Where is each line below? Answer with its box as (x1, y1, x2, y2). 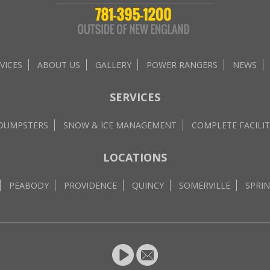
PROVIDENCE (64, 180, 117, 191)
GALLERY (95, 59, 131, 71)
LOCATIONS (103, 150, 167, 165)
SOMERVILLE (179, 180, 230, 191)
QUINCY (132, 180, 164, 191)
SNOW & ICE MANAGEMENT (63, 119, 177, 131)
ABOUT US (37, 59, 80, 71)
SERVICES (110, 90, 160, 104)
